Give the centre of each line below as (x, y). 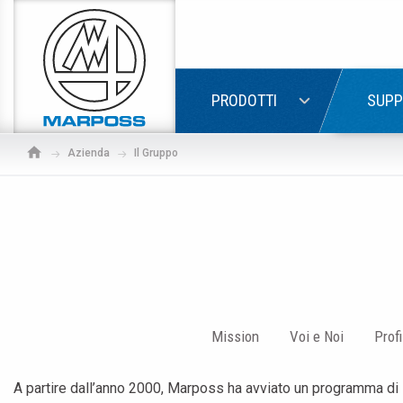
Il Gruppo (156, 153)
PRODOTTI (244, 100)
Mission (235, 336)
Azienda (89, 153)
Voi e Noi (317, 336)
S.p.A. (178, 31)
